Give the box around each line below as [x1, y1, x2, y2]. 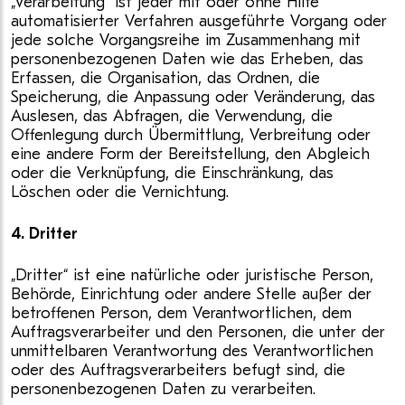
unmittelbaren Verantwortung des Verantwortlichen [11, 342, 373, 361]
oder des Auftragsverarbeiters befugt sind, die [11, 361, 345, 380]
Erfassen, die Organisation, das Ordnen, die [11, 69, 320, 88]
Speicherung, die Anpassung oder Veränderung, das [11, 88, 375, 107]
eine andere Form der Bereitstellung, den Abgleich [11, 145, 370, 164]
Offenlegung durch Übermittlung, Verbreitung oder [11, 126, 371, 145]
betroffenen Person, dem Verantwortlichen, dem [11, 304, 352, 323]
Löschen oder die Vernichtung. [11, 183, 229, 202]
